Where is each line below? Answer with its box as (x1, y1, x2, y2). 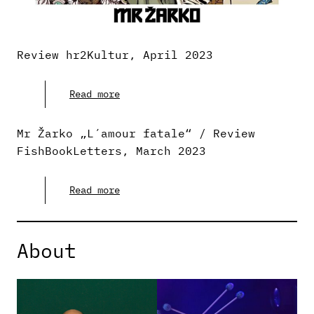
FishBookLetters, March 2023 (17, 143, 206, 158)
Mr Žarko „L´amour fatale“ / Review (17, 125, 255, 140)
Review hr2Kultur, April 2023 (17, 47, 213, 62)
